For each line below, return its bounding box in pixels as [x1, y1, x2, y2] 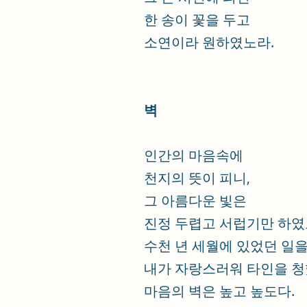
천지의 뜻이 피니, [144, 169, 250, 187]
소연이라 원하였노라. [144, 33, 274, 51]
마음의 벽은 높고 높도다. [144, 282, 295, 300]
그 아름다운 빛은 [144, 191, 247, 210]
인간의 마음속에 [144, 146, 243, 164]
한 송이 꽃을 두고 [144, 10, 250, 29]
